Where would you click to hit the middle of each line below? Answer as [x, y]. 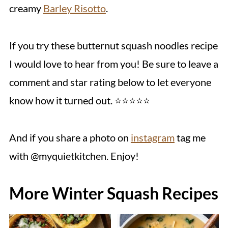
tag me [190, 137]
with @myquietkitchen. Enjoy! [74, 155]
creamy [26, 8]
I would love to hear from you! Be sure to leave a [113, 63]
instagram [152, 137]
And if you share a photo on [70, 137]
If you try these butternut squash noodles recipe [113, 45]
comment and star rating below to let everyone [110, 82]
